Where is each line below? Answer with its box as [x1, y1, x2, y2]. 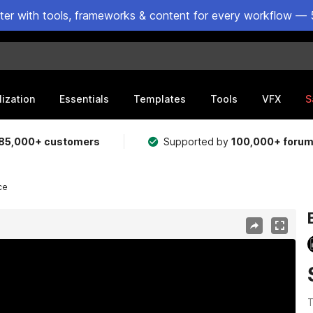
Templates [133, 92, 186, 105]
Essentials [59, 92, 109, 105]
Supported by [163, 136, 232, 147]
